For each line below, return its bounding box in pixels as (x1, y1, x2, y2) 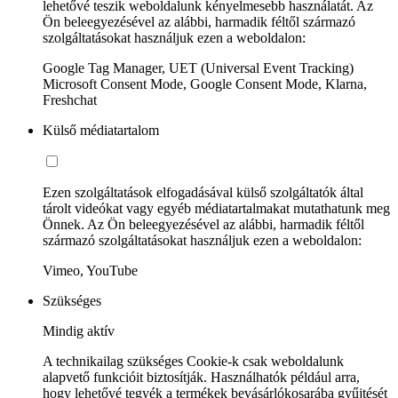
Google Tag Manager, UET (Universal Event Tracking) (43, 60, 354, 76)
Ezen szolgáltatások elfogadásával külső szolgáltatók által (43, 184, 363, 200)
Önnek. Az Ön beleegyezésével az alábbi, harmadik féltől (43, 216, 364, 232)
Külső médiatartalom (43, 122, 159, 138)
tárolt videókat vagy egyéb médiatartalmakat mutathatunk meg (43, 200, 390, 216)
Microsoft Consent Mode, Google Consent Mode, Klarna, (43, 76, 367, 92)
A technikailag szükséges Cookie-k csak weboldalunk (43, 353, 344, 369)
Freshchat (43, 92, 97, 107)
